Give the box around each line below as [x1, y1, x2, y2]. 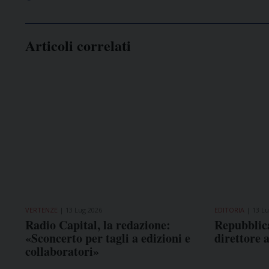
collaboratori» [25, 243, 99, 261]
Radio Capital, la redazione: [25, 216, 171, 234]
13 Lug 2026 [65, 205, 102, 215]
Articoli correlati [25, 35, 131, 56]
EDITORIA [214, 205, 244, 215]
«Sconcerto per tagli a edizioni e [25, 229, 190, 247]
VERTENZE [25, 205, 58, 215]
